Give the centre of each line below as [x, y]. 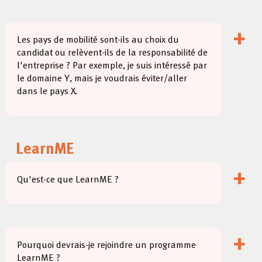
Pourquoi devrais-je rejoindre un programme [107, 246]
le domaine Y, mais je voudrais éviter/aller [102, 79]
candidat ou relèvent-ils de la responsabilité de [113, 53]
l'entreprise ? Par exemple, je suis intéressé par [112, 66]
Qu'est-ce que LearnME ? [68, 180]
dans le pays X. [47, 92]
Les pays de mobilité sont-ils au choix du [98, 40]
